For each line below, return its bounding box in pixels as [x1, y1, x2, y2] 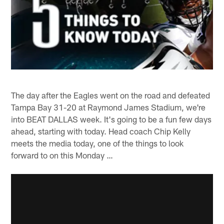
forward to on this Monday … [11, 149, 113, 160]
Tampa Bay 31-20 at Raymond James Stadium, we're [11, 101, 206, 112]
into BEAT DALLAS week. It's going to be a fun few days [11, 113, 212, 124]
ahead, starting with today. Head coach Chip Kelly [11, 125, 191, 136]
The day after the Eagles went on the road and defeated [11, 89, 210, 100]
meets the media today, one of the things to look [11, 137, 184, 148]
